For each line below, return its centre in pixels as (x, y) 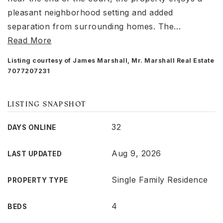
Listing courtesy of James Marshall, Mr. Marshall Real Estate (111, 60)
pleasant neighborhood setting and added (90, 12)
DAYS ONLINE (32, 127)
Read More (30, 40)
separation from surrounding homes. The (91, 26)
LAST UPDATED (35, 154)
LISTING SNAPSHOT (47, 105)
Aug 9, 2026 (136, 153)
